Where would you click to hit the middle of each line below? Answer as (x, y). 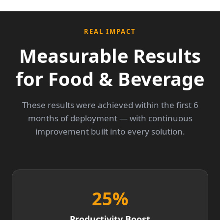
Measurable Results (110, 56)
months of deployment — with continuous (110, 118)
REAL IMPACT (110, 32)
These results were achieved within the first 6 (110, 105)
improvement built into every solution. (110, 132)
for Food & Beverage (110, 79)
